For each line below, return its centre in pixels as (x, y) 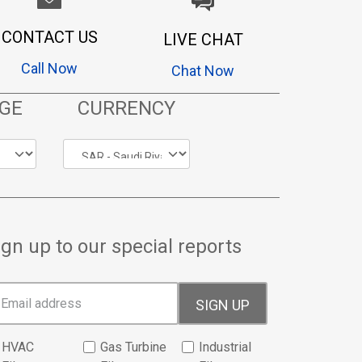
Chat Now (203, 71)
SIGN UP (241, 305)
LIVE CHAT (203, 40)
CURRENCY (126, 109)
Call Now (49, 69)
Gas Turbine (133, 347)
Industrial (225, 347)
